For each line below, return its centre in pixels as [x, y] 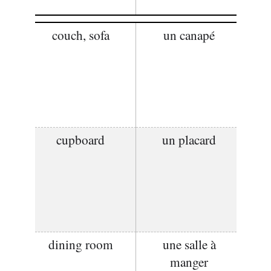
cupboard [80, 139]
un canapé [189, 35]
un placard [189, 139]
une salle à [189, 244]
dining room [80, 244]
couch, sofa [80, 35]
